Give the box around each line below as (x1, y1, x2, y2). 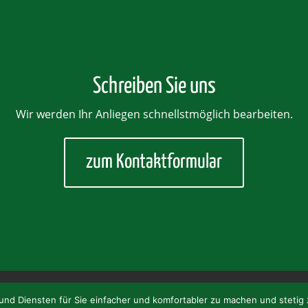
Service (76, 283, 111, 297)
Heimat (24, 283, 59, 297)
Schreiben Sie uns (92, 75, 216, 98)
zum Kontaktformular (86, 152, 222, 172)
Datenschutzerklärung (184, 283, 289, 297)
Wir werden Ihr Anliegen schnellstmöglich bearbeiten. (15, 106, 293, 122)
